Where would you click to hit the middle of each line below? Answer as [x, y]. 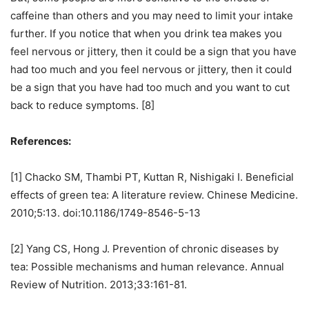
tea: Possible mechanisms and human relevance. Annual [147, 267]
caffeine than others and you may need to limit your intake [152, 16]
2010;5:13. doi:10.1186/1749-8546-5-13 [106, 213]
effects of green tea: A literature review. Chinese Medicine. [154, 195]
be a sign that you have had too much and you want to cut [150, 87]
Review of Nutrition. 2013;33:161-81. [99, 285]
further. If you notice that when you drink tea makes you [146, 33]
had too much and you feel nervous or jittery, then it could [151, 69]
